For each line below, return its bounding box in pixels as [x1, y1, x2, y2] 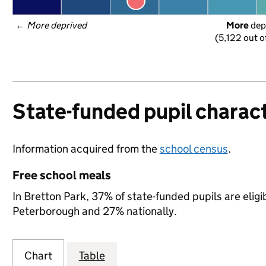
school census [159, 142, 228, 156]
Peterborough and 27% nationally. [12, 204, 177, 218]
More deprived [26, 20, 88, 31]
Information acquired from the [12, 142, 160, 156]
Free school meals [12, 168, 111, 182]
